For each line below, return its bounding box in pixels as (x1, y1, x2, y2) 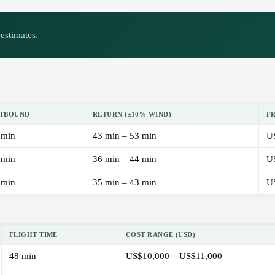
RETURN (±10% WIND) (93, 110, 172, 118)
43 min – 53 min (93, 131, 157, 141)
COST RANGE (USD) (126, 231, 196, 239)
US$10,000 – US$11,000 (126, 251, 222, 261)
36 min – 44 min (93, 154, 157, 165)
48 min (9, 251, 36, 261)
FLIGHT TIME (9, 231, 58, 239)
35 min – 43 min (93, 177, 157, 188)
